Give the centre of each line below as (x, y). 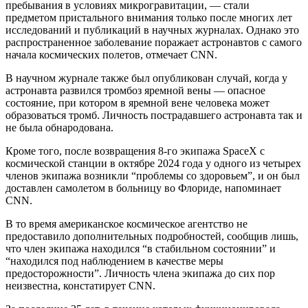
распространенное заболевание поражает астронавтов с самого (154, 42)
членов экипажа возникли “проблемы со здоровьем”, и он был (153, 175)
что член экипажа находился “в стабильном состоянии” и (141, 248)
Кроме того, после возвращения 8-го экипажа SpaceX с (135, 151)
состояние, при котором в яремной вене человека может (137, 102)
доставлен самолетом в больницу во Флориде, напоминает (143, 188)
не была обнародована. (59, 127)
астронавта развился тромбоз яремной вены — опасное (135, 90)
